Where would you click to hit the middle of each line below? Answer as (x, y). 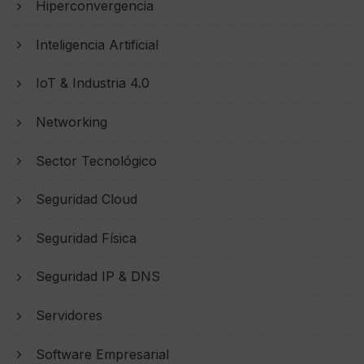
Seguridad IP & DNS (98, 277)
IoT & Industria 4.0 (93, 83)
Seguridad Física (86, 238)
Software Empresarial (102, 354)
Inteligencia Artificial (97, 44)
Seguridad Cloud (87, 199)
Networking (71, 121)
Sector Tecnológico (96, 160)
